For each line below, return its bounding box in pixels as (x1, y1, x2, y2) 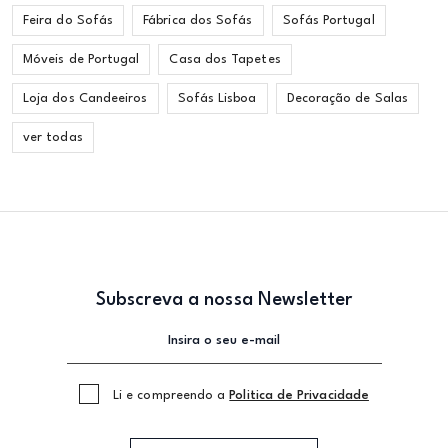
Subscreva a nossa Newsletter (95, 291, 353, 309)
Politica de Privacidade (229, 389, 369, 402)
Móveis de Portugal (23, 53, 140, 66)
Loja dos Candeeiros (23, 92, 148, 105)
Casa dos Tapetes (169, 53, 281, 66)
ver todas (23, 131, 83, 144)
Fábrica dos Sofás (143, 14, 253, 27)
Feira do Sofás (23, 14, 114, 27)
